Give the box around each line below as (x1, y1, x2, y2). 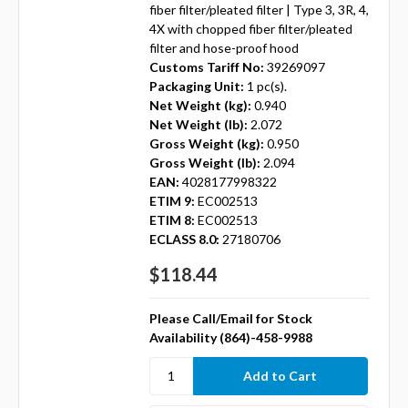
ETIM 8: (148, 211, 195, 228)
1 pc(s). (246, 77, 287, 94)
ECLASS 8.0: (148, 230, 219, 247)
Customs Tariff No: (148, 58, 264, 75)
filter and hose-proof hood (148, 39, 299, 56)
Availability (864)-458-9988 (148, 329, 312, 345)
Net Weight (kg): (148, 97, 251, 113)
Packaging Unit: (148, 77, 244, 94)
